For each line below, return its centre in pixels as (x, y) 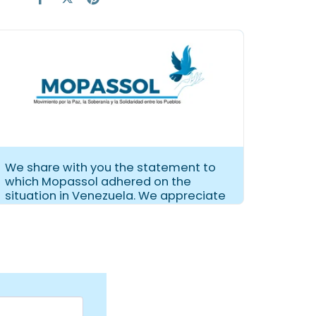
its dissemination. (56, 210)
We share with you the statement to (110, 168)
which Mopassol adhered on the (98, 182)
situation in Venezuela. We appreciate (115, 196)
